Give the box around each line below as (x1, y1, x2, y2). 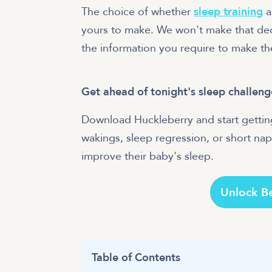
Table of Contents (92, 250, 181, 265)
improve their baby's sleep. (81, 149, 214, 165)
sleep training (194, 4, 263, 19)
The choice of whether (81, 4, 194, 19)
